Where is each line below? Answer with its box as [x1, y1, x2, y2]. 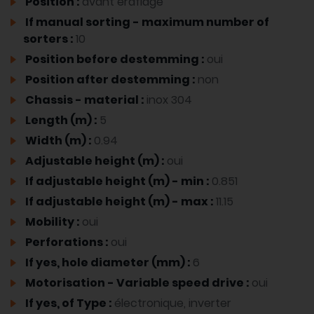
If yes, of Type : [23, 295, 114, 312]
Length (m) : [23, 112, 100, 129]
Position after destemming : [23, 71, 198, 88]
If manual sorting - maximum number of [23, 14, 269, 31]
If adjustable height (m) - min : [23, 173, 212, 190]
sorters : [23, 31, 76, 48]
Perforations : [23, 234, 111, 251]
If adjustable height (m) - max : [23, 193, 216, 210]
